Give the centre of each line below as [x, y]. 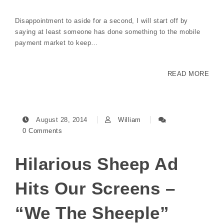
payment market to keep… [56, 42]
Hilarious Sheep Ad [96, 163]
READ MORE [188, 73]
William [129, 119]
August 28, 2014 [62, 119]
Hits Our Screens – [95, 188]
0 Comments [42, 130]
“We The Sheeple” [92, 212]
